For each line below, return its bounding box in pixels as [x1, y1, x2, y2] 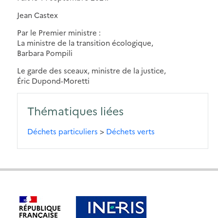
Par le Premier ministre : [17, 27, 101, 37]
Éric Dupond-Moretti [17, 75, 90, 86]
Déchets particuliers [27, 126, 98, 136]
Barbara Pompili [17, 47, 73, 58]
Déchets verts [106, 126, 155, 136]
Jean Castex [17, 9, 58, 20]
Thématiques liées [27, 102, 124, 118]
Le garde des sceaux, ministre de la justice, [17, 65, 166, 75]
